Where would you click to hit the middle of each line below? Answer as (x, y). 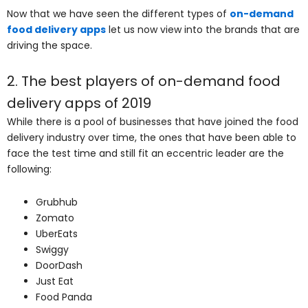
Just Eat (55, 281)
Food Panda (64, 297)
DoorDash (59, 265)
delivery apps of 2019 (79, 103)
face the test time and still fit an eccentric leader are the (145, 154)
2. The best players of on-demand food (144, 81)
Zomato (55, 218)
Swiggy (52, 249)
